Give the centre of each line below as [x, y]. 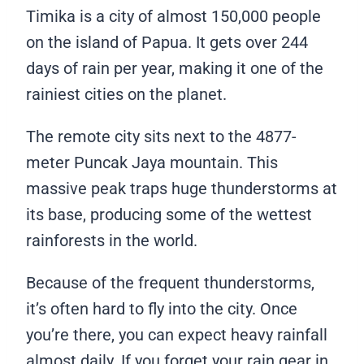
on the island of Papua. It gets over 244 [167, 42]
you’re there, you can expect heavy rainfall [177, 334]
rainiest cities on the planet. [128, 94]
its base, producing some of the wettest [169, 214]
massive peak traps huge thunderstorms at [182, 188]
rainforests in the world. [114, 240]
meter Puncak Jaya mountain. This [152, 162]
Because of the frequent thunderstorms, [170, 282]
